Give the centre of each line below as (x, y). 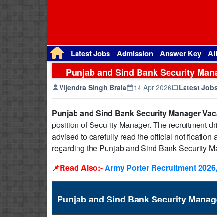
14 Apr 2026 (153, 87)
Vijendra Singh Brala (93, 87)
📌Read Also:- (78, 167)
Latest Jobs (90, 53)
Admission (135, 53)
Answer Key (180, 53)
